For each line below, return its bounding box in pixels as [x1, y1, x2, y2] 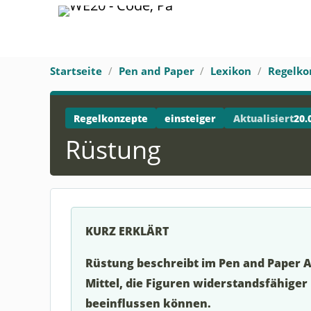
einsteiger [165, 111, 217, 125]
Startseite [50, 64, 102, 78]
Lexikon [210, 64, 252, 78]
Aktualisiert [233, 111, 294, 125]
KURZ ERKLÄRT [85, 222, 169, 239]
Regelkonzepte [73, 111, 148, 125]
